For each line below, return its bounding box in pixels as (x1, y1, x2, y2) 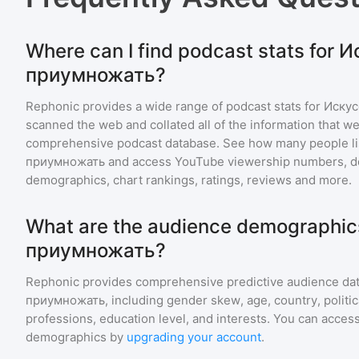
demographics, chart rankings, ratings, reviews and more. (26, 172, 352, 188)
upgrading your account (127, 329, 261, 345)
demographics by (26, 329, 123, 345)
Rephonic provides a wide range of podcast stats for (26, 99, 324, 114)
